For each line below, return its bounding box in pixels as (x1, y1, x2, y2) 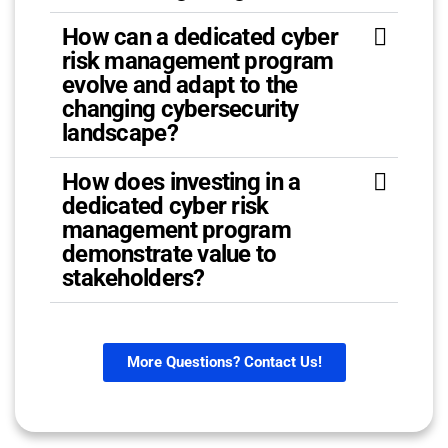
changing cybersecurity (62, 95, 299, 123)
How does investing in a (62, 168, 301, 196)
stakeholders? (62, 264, 205, 292)
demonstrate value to (62, 240, 277, 268)
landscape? (62, 119, 178, 147)
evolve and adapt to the (62, 71, 298, 99)
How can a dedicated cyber (62, 23, 338, 51)
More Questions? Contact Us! (126, 353, 322, 371)
